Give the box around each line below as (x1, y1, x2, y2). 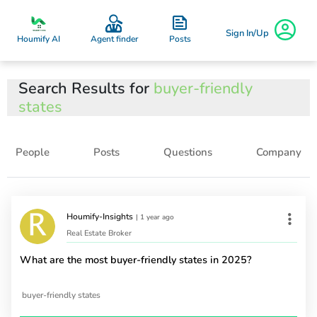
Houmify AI (17, 33, 60, 45)
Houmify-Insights (67, 211, 133, 222)
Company (256, 145, 301, 159)
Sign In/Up (225, 26, 269, 40)
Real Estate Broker (67, 228, 132, 239)
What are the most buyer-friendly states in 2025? (20, 253, 251, 267)
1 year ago (140, 212, 174, 222)
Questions (163, 145, 212, 159)
